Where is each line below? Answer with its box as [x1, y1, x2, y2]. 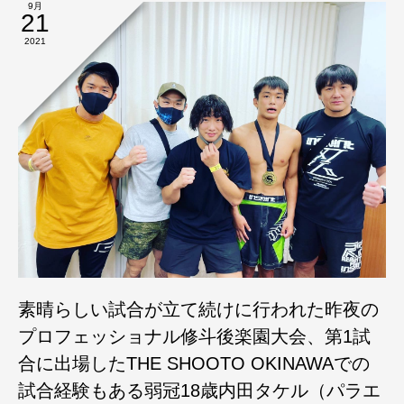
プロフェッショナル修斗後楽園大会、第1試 [18, 326, 371, 346]
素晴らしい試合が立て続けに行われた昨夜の [18, 298, 379, 319]
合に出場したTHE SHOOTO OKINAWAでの [18, 353, 370, 373]
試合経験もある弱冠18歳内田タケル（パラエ [18, 380, 381, 400]
